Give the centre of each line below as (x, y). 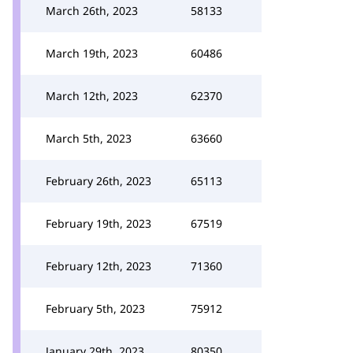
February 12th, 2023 (98, 266)
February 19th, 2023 (98, 223)
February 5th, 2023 (95, 308)
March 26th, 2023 (92, 11)
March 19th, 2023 (92, 53)
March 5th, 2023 (89, 138)
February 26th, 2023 (98, 181)
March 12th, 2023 (92, 96)
